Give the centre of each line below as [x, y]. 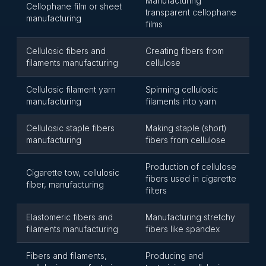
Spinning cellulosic [182, 89]
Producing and [174, 256]
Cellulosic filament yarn [71, 89]
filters [156, 190]
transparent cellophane [191, 12]
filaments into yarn [181, 101]
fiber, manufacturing [65, 184]
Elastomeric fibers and [69, 217]
